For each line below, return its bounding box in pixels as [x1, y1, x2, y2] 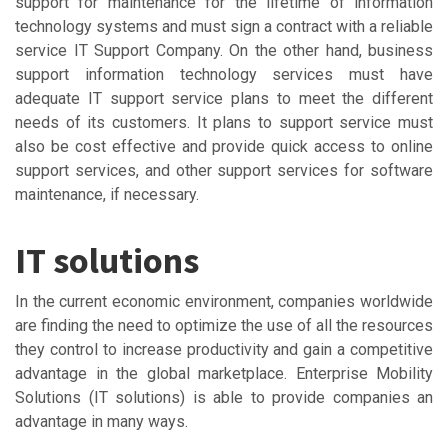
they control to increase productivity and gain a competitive [15, 339, 433, 359]
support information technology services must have [15, 64, 433, 84]
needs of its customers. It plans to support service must [15, 112, 433, 132]
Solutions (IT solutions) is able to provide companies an [15, 387, 433, 407]
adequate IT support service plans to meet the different [15, 88, 433, 108]
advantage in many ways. [15, 411, 188, 431]
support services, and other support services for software [15, 160, 433, 180]
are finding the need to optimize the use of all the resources [15, 315, 433, 335]
